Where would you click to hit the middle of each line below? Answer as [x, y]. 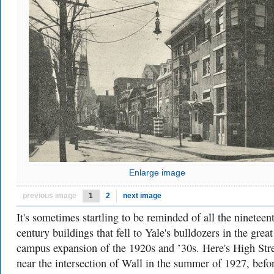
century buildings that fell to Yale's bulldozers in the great [145, 232]
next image [142, 195]
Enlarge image [157, 172]
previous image [50, 195]
